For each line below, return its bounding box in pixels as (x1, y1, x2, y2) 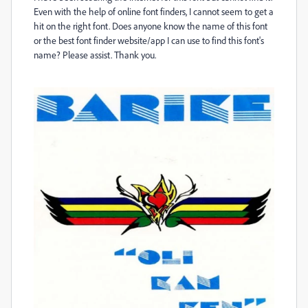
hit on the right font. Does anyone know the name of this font (34, 20, 267, 32)
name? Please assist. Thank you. (34, 49, 156, 60)
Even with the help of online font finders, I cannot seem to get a (34, 5, 274, 17)
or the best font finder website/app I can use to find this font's (34, 34, 264, 46)
